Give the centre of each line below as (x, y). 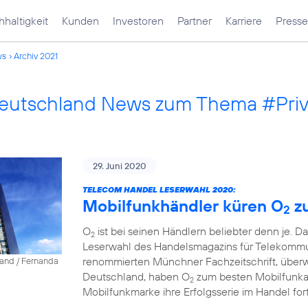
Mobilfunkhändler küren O (183, 206)
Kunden (80, 21)
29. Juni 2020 (120, 166)
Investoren (138, 21)
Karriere (244, 21)
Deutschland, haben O (136, 276)
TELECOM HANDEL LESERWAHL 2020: (159, 189)
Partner (195, 21)
